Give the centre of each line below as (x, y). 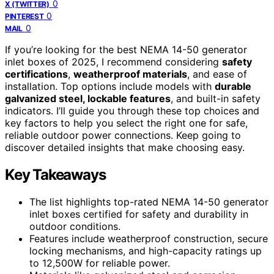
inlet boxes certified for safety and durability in (139, 214)
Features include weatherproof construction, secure (149, 238)
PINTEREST (24, 16)
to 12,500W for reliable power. (100, 263)
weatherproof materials (130, 74)
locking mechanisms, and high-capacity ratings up (146, 250)
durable (233, 86)
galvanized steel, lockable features (88, 98)
